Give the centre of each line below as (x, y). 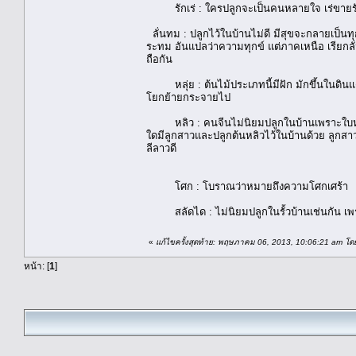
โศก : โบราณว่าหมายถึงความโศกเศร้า (247, 186)
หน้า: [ (37, 265)
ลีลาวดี (161, 148)
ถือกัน (159, 59)
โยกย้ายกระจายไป (188, 97)
